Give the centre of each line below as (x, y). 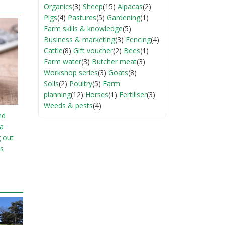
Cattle (53, 50)
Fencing (138, 39)
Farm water (63, 61)
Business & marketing (79, 39)
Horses (97, 94)
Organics (58, 6)
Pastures (82, 17)
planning (57, 94)
